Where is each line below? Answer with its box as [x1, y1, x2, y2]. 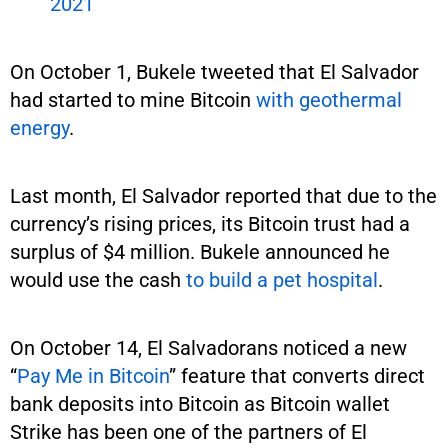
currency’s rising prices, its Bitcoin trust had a [10, 211, 410, 236]
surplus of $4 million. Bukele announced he [10, 239, 390, 264]
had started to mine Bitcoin [10, 87, 256, 112]
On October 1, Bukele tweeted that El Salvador [10, 59, 419, 84]
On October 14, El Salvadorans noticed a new [10, 335, 407, 360]
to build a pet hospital [186, 267, 378, 292]
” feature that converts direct [169, 363, 425, 388]
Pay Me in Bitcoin [17, 363, 169, 388]
